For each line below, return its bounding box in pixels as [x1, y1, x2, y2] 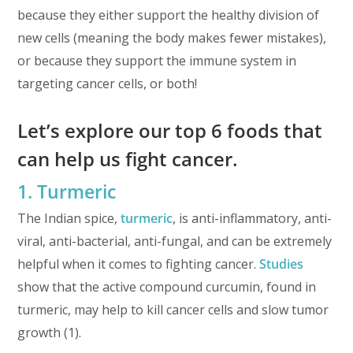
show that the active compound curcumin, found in [17, 277, 317, 295]
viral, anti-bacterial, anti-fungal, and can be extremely [17, 232, 333, 250]
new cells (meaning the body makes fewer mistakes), [17, 29, 327, 47]
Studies [259, 255, 304, 273]
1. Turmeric [17, 178, 117, 204]
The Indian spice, [17, 209, 121, 227]
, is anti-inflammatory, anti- [173, 209, 333, 227]
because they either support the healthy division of [17, 6, 320, 24]
